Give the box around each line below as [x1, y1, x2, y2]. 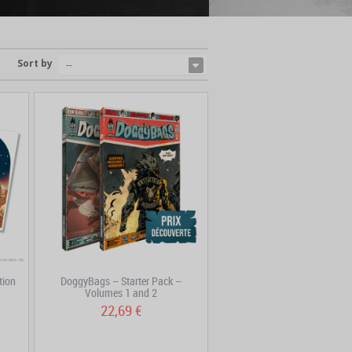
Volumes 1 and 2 [85, 284, 158, 300]
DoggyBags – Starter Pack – [60, 273, 182, 288]
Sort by [16, 56, 53, 70]
